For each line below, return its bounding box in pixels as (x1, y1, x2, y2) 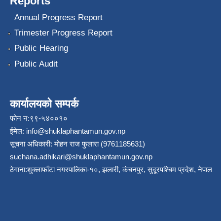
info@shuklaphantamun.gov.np (26, 126, 125, 135)
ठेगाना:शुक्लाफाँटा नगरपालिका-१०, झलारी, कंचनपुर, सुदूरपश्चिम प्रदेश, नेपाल (10, 165, 212, 174)
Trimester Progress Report (14, 28, 112, 37)
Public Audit (14, 59, 58, 69)
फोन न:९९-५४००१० (10, 113, 68, 122)
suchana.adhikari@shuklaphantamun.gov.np (10, 152, 152, 161)
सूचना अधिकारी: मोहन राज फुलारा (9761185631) (10, 139, 145, 148)
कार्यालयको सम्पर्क (10, 97, 78, 110)
